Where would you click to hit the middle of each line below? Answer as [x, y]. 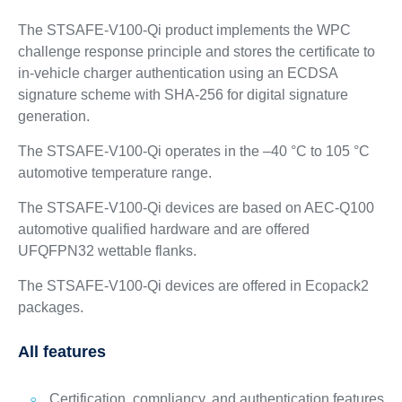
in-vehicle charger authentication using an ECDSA [177, 73]
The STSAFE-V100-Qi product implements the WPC [184, 30]
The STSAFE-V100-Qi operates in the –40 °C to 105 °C [193, 151]
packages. [50, 307]
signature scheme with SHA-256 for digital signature [183, 95]
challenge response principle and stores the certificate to [196, 52]
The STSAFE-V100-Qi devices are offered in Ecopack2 [193, 286]
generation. [53, 116]
